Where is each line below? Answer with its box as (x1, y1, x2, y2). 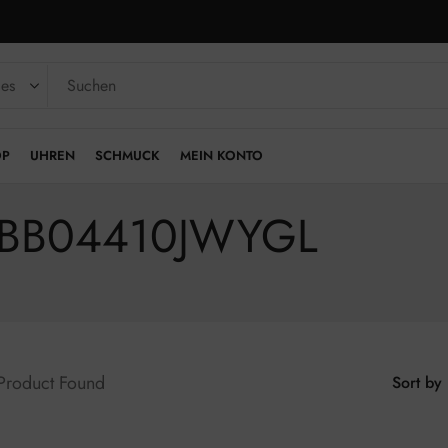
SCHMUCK (95, 146, 160, 165)
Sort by (392, 371, 442, 394)
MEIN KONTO (180, 146, 263, 165)
